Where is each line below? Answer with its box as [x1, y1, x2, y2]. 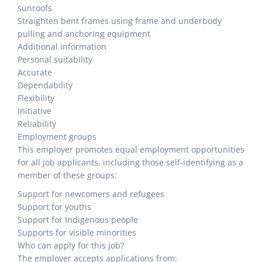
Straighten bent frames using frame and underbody [18, 15, 222, 26]
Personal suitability [18, 54, 92, 65]
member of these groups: [18, 170, 117, 181]
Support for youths [18, 201, 91, 212]
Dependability [18, 80, 73, 91]
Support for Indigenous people [18, 214, 138, 225]
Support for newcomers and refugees [18, 188, 164, 199]
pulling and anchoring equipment [18, 28, 150, 39]
